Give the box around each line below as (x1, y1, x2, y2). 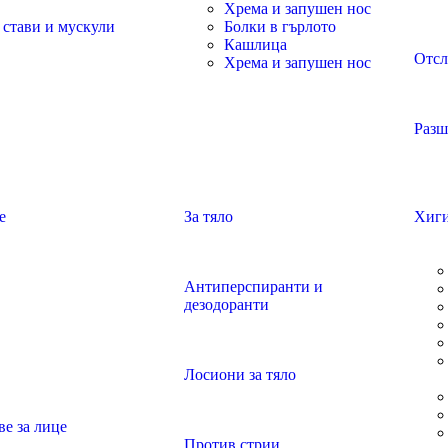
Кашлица (224, 36, 287, 53)
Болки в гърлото (224, 18, 336, 35)
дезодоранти (184, 296, 269, 313)
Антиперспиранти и (184, 278, 323, 295)
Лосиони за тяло (184, 366, 296, 383)
